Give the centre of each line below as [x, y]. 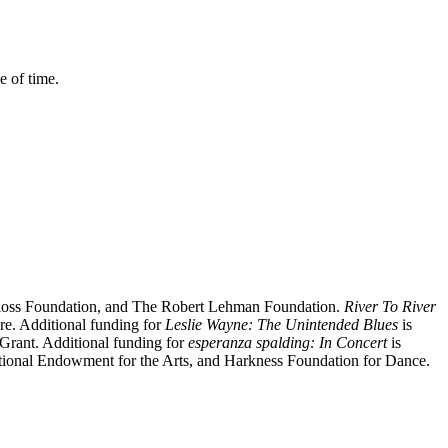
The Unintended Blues [329, 325]
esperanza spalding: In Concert [287, 343]
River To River [390, 307]
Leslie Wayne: [209, 325]
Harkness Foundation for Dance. [327, 361]
